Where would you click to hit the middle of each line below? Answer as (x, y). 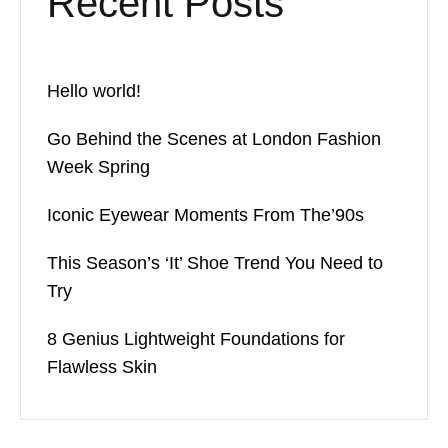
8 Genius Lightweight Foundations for (196, 338)
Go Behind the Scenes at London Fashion (214, 138)
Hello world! (94, 90)
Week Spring (98, 166)
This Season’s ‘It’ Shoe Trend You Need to (215, 262)
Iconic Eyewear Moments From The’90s (205, 214)
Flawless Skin (102, 366)
